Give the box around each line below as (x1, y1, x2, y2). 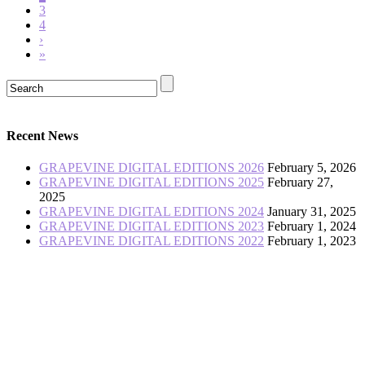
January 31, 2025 (267, 204, 356, 219)
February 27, (267, 175, 333, 190)
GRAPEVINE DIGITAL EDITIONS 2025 (39, 175, 264, 190)
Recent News (7, 128, 78, 143)
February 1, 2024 (267, 219, 356, 234)
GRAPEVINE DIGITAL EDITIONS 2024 (39, 204, 264, 219)
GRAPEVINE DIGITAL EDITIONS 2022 (39, 234, 264, 248)
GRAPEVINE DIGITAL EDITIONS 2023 (39, 219, 264, 234)
